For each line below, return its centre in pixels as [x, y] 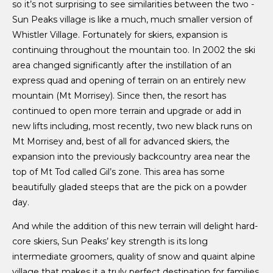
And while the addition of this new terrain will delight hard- [135, 226]
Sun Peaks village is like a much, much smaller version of [132, 19]
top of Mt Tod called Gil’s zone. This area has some [119, 172]
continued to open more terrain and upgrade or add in [127, 111]
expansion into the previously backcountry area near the [131, 156]
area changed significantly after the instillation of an [122, 65]
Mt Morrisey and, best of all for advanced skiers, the [121, 141]
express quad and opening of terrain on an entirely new [129, 80]
